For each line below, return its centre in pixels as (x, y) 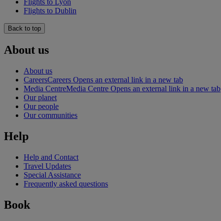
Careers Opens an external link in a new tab (115, 79)
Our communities (51, 115)
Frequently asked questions (66, 184)
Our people (41, 106)
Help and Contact (51, 157)
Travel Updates (47, 166)
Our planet (40, 97)
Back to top (24, 29)
